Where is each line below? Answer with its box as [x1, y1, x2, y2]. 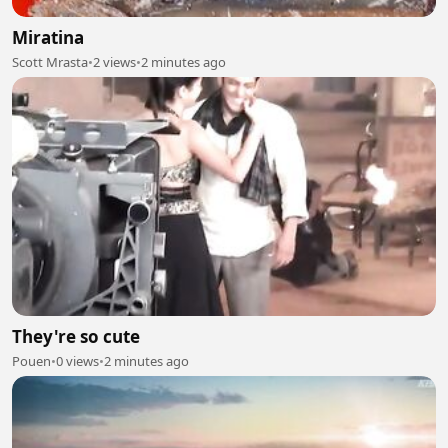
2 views [93, 53, 136, 71]
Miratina [12, 26, 84, 49]
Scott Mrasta [12, 53, 88, 71]
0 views [56, 351, 99, 370]
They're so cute [12, 324, 140, 348]
